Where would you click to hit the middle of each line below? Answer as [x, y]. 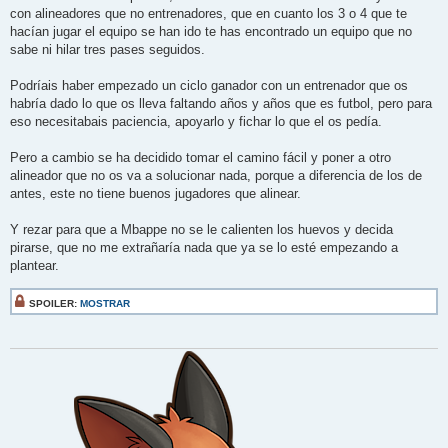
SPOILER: [54, 303]
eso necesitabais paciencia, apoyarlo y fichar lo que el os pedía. [196, 121]
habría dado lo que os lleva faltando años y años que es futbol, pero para [221, 103]
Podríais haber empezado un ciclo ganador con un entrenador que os [209, 85]
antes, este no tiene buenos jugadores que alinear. [155, 193]
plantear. [34, 265]
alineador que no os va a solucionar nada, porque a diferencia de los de [216, 175]
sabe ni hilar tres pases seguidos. [107, 49]
